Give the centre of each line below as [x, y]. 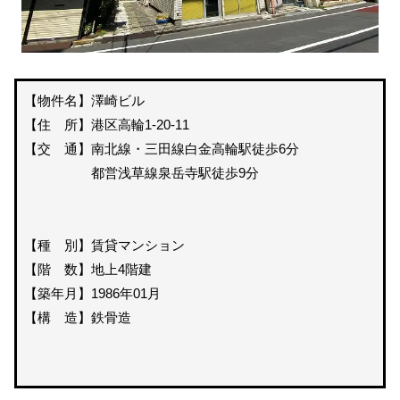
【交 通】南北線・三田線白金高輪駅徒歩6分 [162, 149]
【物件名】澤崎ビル [85, 101]
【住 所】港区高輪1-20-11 [107, 125]
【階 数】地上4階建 [88, 270]
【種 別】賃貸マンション [105, 246]
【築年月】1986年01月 [93, 294]
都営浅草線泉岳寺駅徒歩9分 [169, 173]
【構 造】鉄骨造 [78, 318]
